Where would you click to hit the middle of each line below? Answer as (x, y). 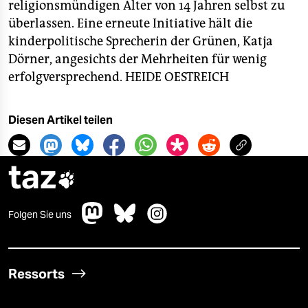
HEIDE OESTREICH (177, 77)
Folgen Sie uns (40, 214)
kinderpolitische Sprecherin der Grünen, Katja (141, 41)
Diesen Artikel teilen (60, 120)
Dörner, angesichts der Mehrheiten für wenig (137, 59)
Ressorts (36, 274)
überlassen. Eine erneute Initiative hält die (130, 23)
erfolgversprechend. (67, 77)
